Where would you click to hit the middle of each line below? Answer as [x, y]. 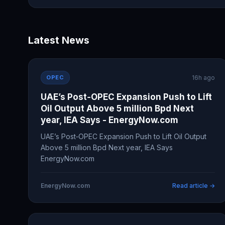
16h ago [204, 78]
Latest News [59, 40]
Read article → [194, 186]
